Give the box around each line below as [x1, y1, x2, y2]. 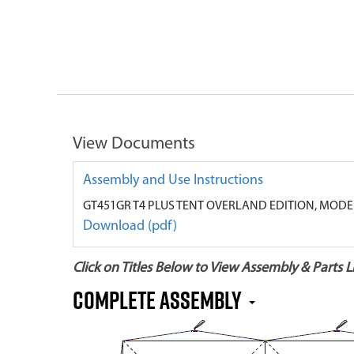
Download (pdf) [83, 219, 177, 234]
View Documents [73, 135, 195, 153]
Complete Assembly [73, 283, 246, 317]
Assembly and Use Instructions [83, 173, 263, 188]
